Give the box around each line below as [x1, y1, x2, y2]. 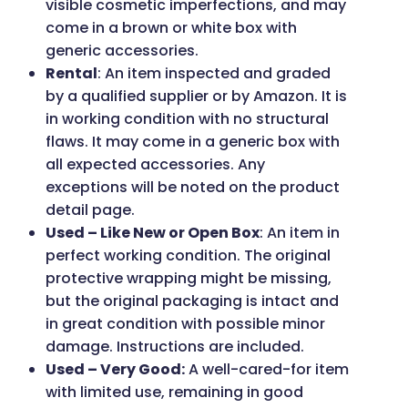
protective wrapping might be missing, [46, 268, 331, 290]
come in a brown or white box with [46, 17, 297, 39]
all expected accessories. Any [46, 154, 265, 176]
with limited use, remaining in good [46, 382, 303, 403]
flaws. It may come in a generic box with [46, 131, 340, 153]
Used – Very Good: [46, 359, 185, 381]
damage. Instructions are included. [46, 336, 304, 358]
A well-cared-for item [185, 359, 349, 381]
